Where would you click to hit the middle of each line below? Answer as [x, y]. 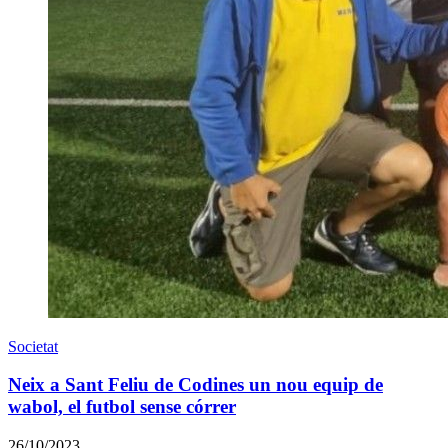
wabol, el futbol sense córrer [122, 407]
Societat [33, 346]
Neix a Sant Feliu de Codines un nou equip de [195, 385]
